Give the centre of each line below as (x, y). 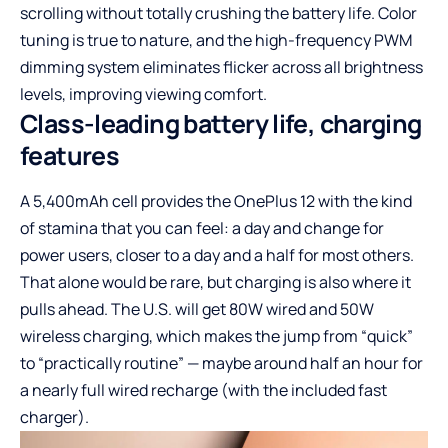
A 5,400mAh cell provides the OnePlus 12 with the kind (216, 200)
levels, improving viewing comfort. (143, 93)
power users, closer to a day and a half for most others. (217, 254)
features (69, 155)
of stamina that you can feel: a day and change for (202, 227)
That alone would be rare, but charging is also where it (215, 281)
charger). (54, 416)
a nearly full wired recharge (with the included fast (203, 389)
